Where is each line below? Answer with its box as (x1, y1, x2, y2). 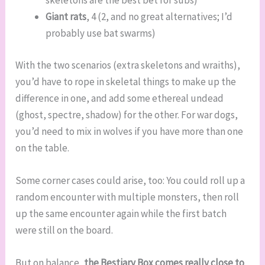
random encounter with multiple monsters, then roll (15, 190, 240, 203)
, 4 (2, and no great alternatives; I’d (86, 10, 233, 24)
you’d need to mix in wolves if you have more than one (15, 124, 244, 138)
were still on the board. (15, 224, 114, 237)
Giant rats (46, 10, 87, 24)
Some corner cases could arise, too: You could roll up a (15, 174, 245, 187)
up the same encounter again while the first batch (15, 207, 227, 220)
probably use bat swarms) (46, 27, 156, 40)
